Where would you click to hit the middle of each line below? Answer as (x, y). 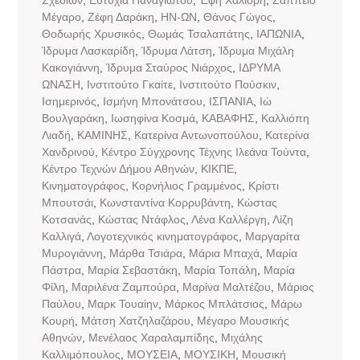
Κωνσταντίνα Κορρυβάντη (165, 202)
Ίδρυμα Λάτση (176, 50)
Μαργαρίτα (272, 236)
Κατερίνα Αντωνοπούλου (196, 135)
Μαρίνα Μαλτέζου (226, 286)
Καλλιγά (61, 236)
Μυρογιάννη (72, 253)
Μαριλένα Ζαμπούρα (123, 286)
